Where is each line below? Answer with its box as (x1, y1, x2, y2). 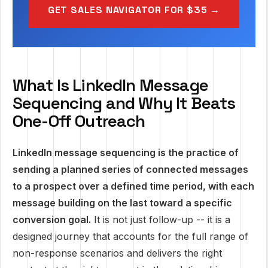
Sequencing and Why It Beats (13, 92, 236, 114)
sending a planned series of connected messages (13, 163, 248, 175)
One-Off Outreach (13, 110, 145, 132)
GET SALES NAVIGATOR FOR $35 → (47, 4, 221, 16)
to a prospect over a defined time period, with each (13, 180, 254, 192)
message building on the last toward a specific (13, 197, 232, 209)
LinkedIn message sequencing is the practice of (13, 147, 239, 159)
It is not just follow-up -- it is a (91, 214, 230, 226)
